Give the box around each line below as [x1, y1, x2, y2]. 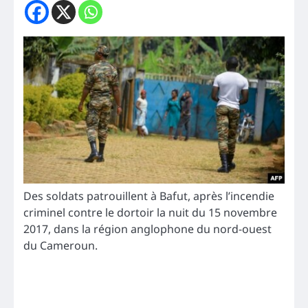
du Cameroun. [23, 238, 98, 253]
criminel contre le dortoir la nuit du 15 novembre [23, 205, 277, 220]
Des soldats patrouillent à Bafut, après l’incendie [23, 188, 274, 203]
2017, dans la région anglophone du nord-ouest [23, 221, 272, 236]
